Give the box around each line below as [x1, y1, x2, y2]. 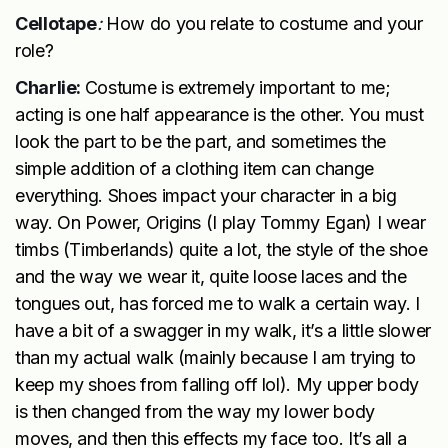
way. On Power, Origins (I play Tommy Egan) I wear [15, 212, 426, 234]
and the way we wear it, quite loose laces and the [15, 266, 407, 288]
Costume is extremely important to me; [84, 77, 391, 99]
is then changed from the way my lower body [15, 401, 375, 423]
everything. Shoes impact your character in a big [15, 185, 397, 207]
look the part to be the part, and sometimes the [15, 131, 387, 153]
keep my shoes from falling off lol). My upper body [15, 374, 420, 396]
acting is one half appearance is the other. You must [15, 104, 424, 126]
